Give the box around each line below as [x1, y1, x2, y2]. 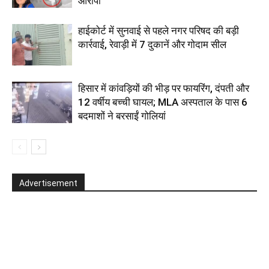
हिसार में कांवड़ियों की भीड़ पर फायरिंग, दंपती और [78, 82, 249, 94]
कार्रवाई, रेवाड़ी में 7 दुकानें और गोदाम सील [78, 38, 226, 50]
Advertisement [19, 178, 77, 188]
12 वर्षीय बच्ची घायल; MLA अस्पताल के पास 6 [78, 95, 247, 108]
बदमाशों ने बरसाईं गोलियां [78, 109, 166, 122]
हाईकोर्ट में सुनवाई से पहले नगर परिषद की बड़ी [78, 24, 239, 37]
